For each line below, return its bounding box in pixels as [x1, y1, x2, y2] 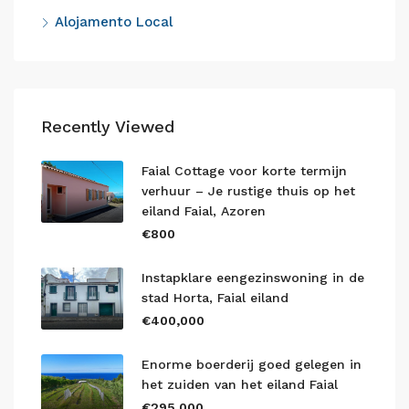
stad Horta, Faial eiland [142, 290, 288, 305]
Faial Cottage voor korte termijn [142, 163, 347, 178]
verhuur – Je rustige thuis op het [142, 184, 355, 198]
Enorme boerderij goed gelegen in [142, 357, 362, 372]
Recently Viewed [41, 117, 174, 136]
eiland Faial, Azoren [142, 204, 266, 218]
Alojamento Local [55, 14, 173, 30]
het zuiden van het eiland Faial [142, 377, 338, 392]
